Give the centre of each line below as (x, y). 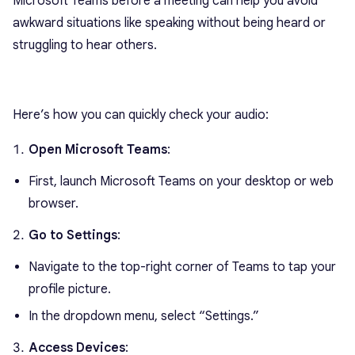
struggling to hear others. (85, 46)
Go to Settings (73, 236)
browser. (53, 204)
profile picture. (70, 290)
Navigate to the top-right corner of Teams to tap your (182, 267)
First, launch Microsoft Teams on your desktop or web (181, 182)
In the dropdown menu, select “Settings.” (144, 317)
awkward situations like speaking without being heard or (169, 23)
